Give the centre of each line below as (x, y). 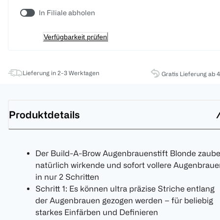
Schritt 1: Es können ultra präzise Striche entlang (125, 189)
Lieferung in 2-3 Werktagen (61, 73)
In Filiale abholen (67, 13)
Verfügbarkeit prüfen (75, 37)
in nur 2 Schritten (67, 177)
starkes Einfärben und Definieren (97, 212)
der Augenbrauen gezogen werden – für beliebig (124, 201)
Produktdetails (44, 114)
